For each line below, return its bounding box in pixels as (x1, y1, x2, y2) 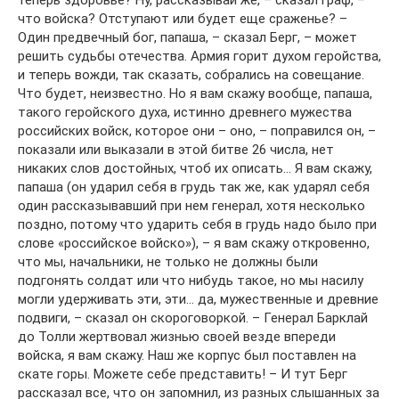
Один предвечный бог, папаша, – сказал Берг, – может (18, 29, 357, 46)
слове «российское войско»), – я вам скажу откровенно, (18, 235, 370, 252)
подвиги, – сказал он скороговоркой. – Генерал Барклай (18, 310, 368, 327)
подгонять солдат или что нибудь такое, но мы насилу (18, 273, 363, 289)
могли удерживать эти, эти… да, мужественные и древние (18, 291, 379, 308)
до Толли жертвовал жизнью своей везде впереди (18, 329, 336, 346)
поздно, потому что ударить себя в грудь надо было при (18, 216, 377, 233)
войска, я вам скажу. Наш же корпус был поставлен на (18, 347, 356, 364)
